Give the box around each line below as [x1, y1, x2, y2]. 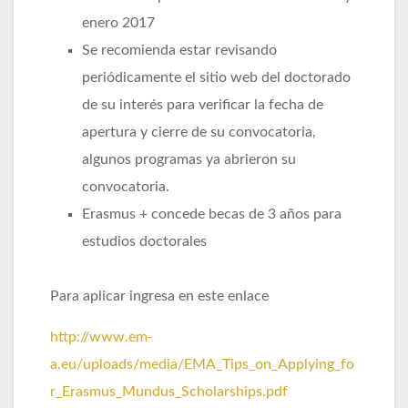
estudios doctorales [82, 233, 207, 249]
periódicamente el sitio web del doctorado [82, 69, 351, 85]
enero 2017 [82, 15, 155, 30]
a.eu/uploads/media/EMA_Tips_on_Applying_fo [50, 356, 354, 372]
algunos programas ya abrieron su [82, 151, 296, 167]
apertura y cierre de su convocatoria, [82, 124, 316, 139]
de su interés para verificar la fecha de [82, 97, 323, 112]
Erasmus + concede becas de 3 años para [82, 206, 342, 221]
